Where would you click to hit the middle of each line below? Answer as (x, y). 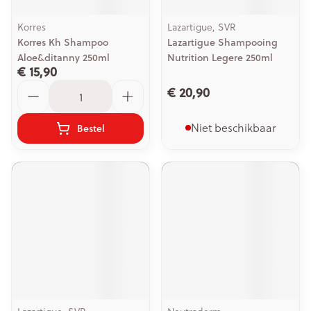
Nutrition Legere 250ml (220, 58)
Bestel (91, 128)
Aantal (34, 86)
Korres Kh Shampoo (63, 42)
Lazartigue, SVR (201, 27)
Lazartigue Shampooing (222, 42)
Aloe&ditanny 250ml (64, 58)
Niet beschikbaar (233, 127)
